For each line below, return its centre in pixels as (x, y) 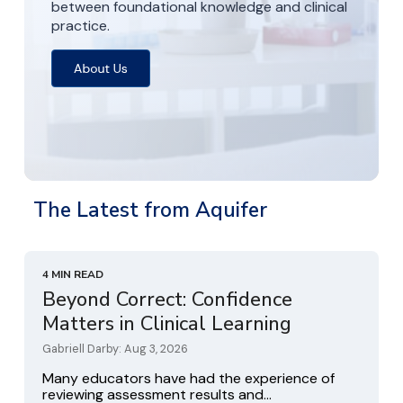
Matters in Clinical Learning (167, 324)
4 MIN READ (73, 275)
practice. (81, 26)
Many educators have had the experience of (188, 379)
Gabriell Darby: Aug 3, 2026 (115, 349)
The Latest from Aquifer (150, 210)
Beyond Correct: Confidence (167, 300)
